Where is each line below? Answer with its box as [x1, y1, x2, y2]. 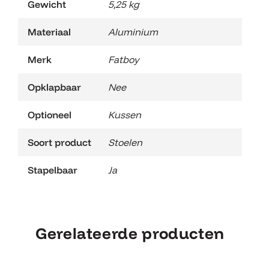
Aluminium [108, 25, 158, 38]
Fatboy [108, 53, 139, 65]
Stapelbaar [28, 163, 77, 176]
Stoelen [108, 136, 142, 148]
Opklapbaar [28, 80, 81, 93]
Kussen [108, 108, 141, 121]
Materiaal [28, 25, 71, 38]
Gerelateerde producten [35, 223, 225, 243]
